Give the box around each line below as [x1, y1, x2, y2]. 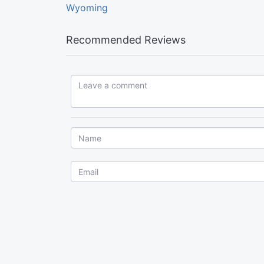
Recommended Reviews [66, 34, 186, 47]
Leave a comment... [70, 75, 146, 86]
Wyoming [66, 2, 108, 14]
